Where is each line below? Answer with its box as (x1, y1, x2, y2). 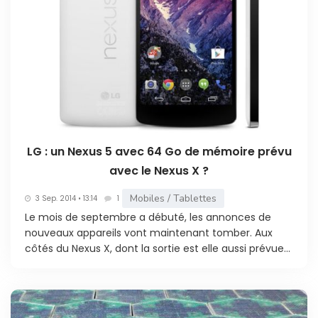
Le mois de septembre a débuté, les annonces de (25, 210, 271, 225)
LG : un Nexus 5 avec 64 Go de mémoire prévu (26, 143, 292, 160)
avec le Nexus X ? (109, 163, 209, 180)
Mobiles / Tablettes (130, 192, 216, 206)
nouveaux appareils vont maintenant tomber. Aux (25, 226, 273, 241)
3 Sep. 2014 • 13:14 (35, 192, 97, 204)
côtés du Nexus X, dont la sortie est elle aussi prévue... (25, 241, 290, 256)
